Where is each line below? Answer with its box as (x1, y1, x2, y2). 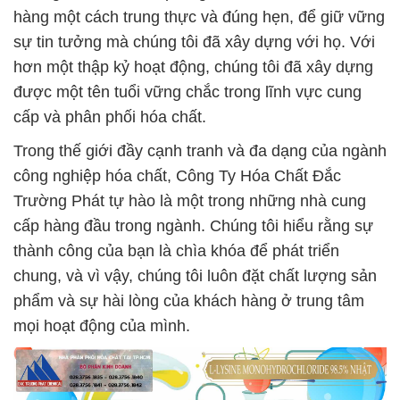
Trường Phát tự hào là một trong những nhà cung (13, 192, 366, 210)
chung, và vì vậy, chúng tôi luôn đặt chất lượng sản (13, 267, 377, 285)
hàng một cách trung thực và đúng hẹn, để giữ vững (13, 8, 385, 26)
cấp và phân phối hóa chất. (13, 108, 206, 126)
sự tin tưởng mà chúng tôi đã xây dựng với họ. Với (13, 33, 375, 51)
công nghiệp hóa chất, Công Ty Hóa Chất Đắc (13, 167, 341, 185)
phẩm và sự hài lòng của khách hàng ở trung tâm (13, 292, 364, 310)
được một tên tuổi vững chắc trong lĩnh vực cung (13, 83, 362, 101)
